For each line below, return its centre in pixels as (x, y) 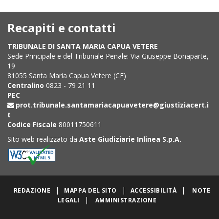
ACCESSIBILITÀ (153, 191)
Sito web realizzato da (43, 139)
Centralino (26, 86)
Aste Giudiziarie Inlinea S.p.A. (130, 139)
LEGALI (68, 200)
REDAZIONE (32, 191)
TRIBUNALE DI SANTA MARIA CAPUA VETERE (83, 46)
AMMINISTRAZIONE (126, 200)
